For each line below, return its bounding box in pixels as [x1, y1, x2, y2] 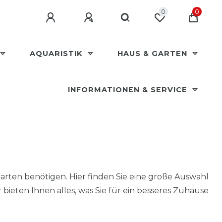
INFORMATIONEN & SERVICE [67, 85, 190, 94]
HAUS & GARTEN [117, 49, 190, 58]
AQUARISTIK [30, 49, 85, 58]
